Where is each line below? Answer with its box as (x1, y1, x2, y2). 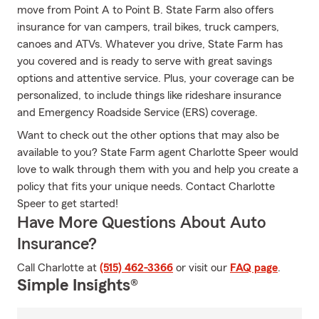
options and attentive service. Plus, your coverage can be (17, 73, 294, 84)
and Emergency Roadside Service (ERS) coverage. (17, 107, 258, 118)
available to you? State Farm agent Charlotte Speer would (17, 147, 298, 158)
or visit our (173, 262, 230, 273)
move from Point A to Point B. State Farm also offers (17, 4, 273, 16)
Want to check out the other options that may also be (17, 130, 279, 141)
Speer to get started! (17, 198, 118, 209)
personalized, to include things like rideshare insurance (17, 90, 281, 101)
